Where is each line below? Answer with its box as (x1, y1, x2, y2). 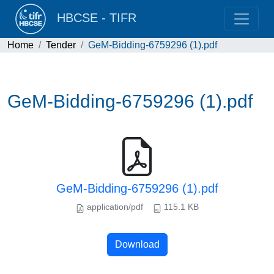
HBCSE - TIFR (50, 11, 136, 25)
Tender (46, 40, 76, 50)
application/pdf (84, 202, 143, 212)
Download (114, 239, 160, 250)
